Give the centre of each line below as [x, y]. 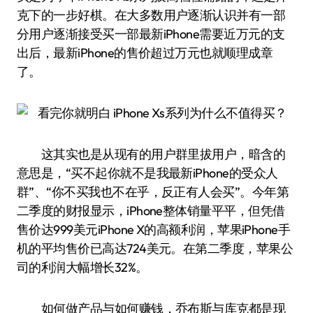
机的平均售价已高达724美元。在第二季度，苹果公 [155, 248]
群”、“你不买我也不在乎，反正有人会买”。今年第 [153, 192]
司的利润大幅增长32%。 [82, 267]
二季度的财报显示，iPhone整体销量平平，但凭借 [151, 211]
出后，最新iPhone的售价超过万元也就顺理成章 [145, 53]
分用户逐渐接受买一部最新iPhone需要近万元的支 [151, 34]
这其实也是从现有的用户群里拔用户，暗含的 [151, 154]
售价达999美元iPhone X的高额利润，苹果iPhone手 [154, 230]
